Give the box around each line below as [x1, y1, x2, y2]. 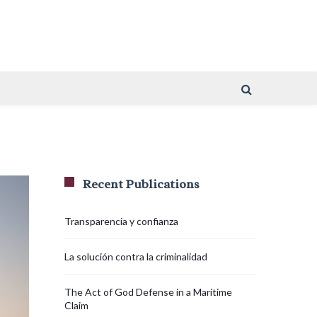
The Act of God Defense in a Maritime [64, 286, 232, 299]
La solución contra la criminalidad [64, 250, 207, 263]
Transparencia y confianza [64, 215, 178, 228]
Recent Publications [83, 176, 200, 192]
